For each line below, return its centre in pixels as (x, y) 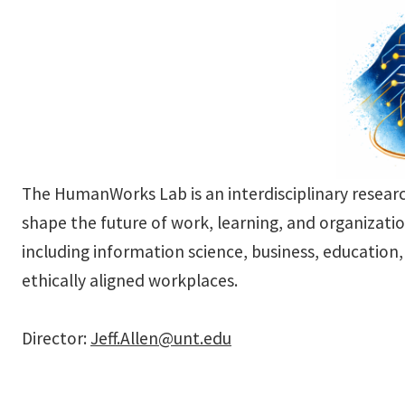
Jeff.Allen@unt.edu (161, 338)
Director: (56, 338)
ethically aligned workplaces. (130, 280)
